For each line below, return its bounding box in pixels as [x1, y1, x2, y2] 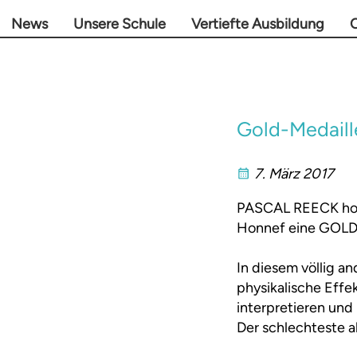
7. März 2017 [254, 165, 334, 183]
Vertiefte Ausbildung [191, 15, 324, 33]
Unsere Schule [73, 15, 166, 33]
